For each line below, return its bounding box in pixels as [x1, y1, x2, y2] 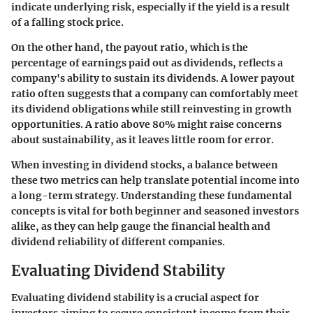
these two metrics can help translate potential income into [11, 174, 300, 187]
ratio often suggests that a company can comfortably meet [11, 87, 298, 100]
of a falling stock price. [11, 16, 124, 29]
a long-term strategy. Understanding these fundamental [11, 189, 292, 202]
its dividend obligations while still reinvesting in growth [11, 103, 291, 115]
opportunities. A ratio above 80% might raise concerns [11, 118, 282, 131]
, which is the [184, 41, 248, 54]
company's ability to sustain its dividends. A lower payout [11, 72, 295, 85]
